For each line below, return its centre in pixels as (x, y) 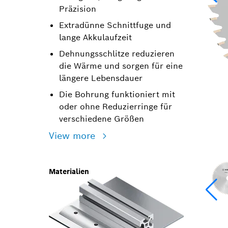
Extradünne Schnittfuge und (115, 25)
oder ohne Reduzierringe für (116, 107)
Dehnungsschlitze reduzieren (117, 54)
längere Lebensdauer (101, 78)
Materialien (69, 172)
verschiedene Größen (102, 119)
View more (74, 136)
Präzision (78, 9)
